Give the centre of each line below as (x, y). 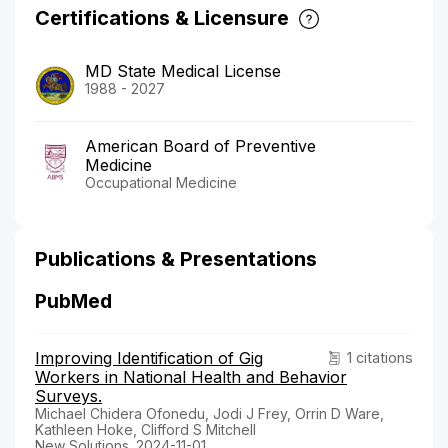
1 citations (380, 357)
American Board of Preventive (200, 145)
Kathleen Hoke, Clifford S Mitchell (145, 429)
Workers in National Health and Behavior (191, 376)
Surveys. (68, 395)
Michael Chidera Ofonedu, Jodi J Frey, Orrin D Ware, (209, 413)
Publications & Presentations (176, 258)
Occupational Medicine (161, 182)
